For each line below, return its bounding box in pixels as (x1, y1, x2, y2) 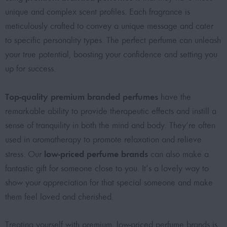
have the (158, 92, 191, 103)
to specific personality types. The (5, 35, 122, 46)
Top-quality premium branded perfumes (5, 91, 158, 103)
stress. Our (5, 149, 44, 160)
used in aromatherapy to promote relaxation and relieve (5, 134, 202, 145)
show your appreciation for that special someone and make (5, 177, 213, 188)
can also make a (148, 149, 209, 160)
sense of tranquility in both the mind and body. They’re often (5, 120, 215, 131)
